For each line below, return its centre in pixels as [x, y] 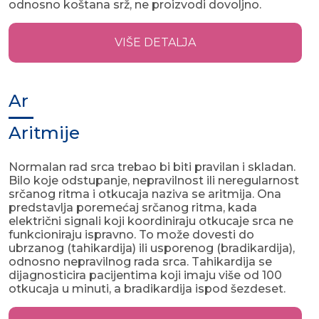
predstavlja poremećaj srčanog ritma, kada [133, 208]
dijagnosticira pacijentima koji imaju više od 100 [145, 276]
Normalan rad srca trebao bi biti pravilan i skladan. [152, 167]
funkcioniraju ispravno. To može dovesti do [131, 235]
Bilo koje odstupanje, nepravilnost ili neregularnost [154, 181]
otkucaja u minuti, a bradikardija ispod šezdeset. [147, 289]
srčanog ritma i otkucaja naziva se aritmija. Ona [145, 194]
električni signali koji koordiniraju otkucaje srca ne [151, 221]
